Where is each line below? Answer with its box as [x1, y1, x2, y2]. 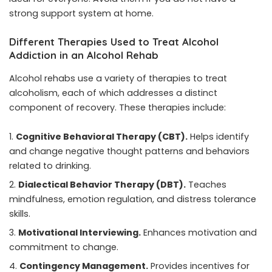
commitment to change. [9, 240, 118, 253]
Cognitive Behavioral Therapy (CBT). [16, 130, 188, 143]
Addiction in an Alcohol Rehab [9, 49, 158, 62]
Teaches [186, 178, 226, 191]
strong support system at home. [9, 7, 154, 20]
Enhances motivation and [141, 226, 257, 239]
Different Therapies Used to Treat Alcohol [9, 35, 219, 49]
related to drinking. [9, 159, 91, 172]
